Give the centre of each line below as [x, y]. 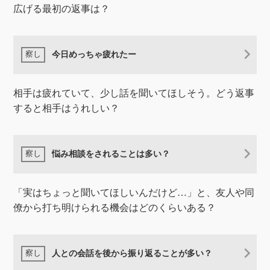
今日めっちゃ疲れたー [94, 55]
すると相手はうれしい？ [67, 108]
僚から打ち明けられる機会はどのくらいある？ [115, 207]
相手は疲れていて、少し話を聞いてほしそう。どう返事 [134, 93]
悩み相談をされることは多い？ [111, 154]
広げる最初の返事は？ [62, 9]
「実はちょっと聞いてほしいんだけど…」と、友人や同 [134, 192]
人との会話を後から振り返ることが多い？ [132, 253]
